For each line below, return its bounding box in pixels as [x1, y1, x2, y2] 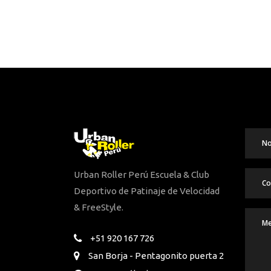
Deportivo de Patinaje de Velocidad [74, 186, 220, 196]
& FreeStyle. [74, 202, 123, 212]
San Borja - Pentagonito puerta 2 [88, 250, 224, 261]
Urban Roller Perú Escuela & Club [74, 169, 209, 180]
